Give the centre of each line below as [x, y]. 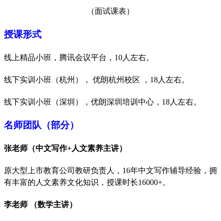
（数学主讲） [53, 204]
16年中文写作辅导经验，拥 [170, 170]
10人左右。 [134, 57]
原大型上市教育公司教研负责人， [63, 170]
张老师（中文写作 [36, 148]
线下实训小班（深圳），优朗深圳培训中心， [83, 102]
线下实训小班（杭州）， [47, 79]
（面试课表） [110, 11]
